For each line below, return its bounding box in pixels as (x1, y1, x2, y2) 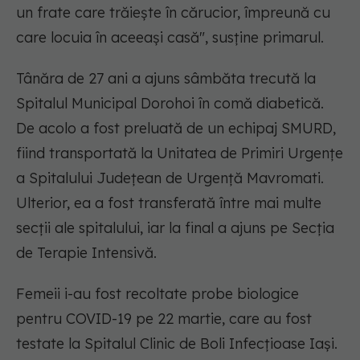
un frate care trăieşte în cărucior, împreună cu (16, 3, 330, 22)
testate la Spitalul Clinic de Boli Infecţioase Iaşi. (16, 334, 337, 354)
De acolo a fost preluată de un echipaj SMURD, (16, 119, 336, 138)
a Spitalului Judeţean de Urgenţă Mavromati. (16, 169, 324, 188)
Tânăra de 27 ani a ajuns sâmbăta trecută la (16, 69, 316, 88)
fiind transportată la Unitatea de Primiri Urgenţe (16, 144, 343, 163)
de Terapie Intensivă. (16, 243, 157, 263)
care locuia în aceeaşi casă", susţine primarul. (16, 28, 324, 47)
